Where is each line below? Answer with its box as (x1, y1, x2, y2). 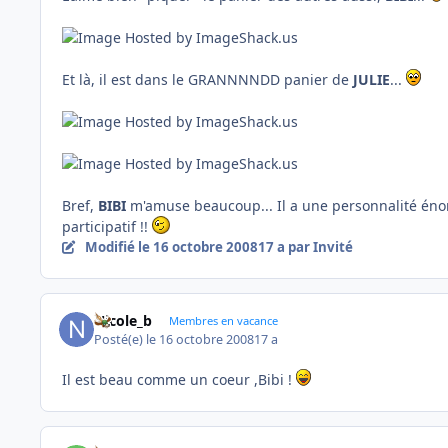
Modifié (84, 238, 138, 257)
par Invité (284, 238, 353, 257)
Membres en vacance (168, 313, 278, 329)
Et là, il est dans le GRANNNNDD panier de (62, 70, 353, 90)
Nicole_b (94, 311, 153, 331)
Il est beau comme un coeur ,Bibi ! (62, 369, 296, 389)
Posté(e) (94, 330, 147, 348)
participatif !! (62, 217, 152, 237)
